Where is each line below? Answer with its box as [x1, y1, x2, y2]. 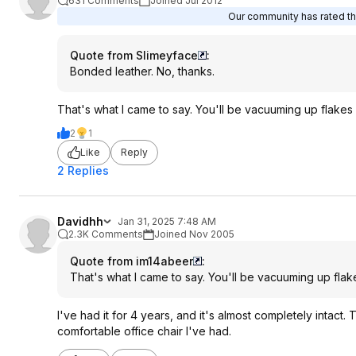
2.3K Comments [68, 227, 143, 240]
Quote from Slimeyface [70, 48, 198, 62]
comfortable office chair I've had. [57, 323, 231, 338]
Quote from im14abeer [70, 253, 193, 268]
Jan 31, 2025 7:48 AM [118, 215, 216, 227]
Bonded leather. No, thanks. [70, 64, 215, 78]
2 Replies [57, 163, 109, 177]
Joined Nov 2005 [154, 227, 234, 240]
